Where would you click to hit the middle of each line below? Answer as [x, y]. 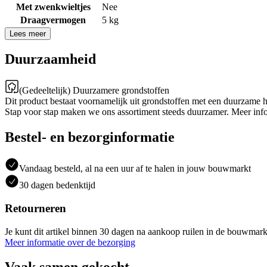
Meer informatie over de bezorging [70, 242]
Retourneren [35, 208]
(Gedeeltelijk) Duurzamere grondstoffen [94, 91]
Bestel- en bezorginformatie [90, 137]
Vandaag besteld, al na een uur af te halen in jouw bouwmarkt [135, 169]
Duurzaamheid [50, 59]
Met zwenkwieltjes [53, 7]
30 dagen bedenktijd [57, 185]
